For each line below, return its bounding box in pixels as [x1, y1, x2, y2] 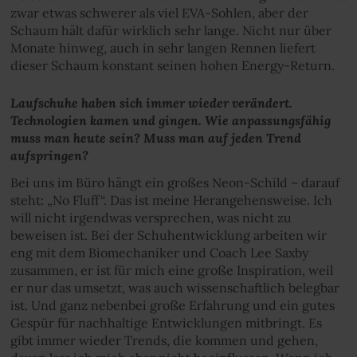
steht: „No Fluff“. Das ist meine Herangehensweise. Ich [10, 192, 332, 209]
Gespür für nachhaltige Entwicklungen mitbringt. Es [10, 315, 322, 331]
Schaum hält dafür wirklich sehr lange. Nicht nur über [10, 22, 331, 38]
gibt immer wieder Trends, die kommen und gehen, [10, 332, 318, 349]
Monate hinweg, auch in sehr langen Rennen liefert [10, 39, 316, 56]
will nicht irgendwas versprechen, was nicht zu [10, 210, 292, 226]
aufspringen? [10, 146, 88, 163]
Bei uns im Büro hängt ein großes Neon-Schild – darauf [10, 175, 339, 191]
